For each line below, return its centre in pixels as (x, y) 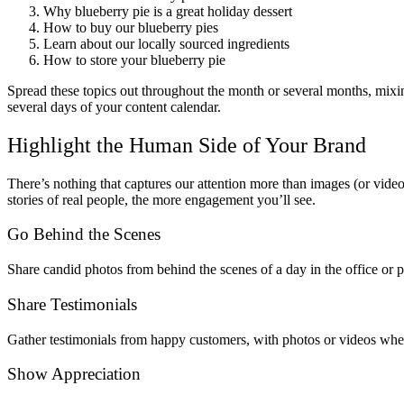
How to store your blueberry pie (134, 60)
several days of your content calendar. (114, 106)
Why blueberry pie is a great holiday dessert (168, 11)
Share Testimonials (72, 304)
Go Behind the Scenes (84, 234)
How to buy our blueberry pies (131, 27)
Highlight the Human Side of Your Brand (187, 145)
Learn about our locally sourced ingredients (166, 43)
